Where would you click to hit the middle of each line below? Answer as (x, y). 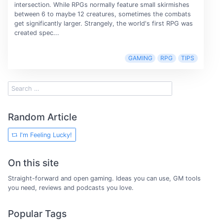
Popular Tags (37, 214)
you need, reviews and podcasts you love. (71, 188)
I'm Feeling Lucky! (45, 135)
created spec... (37, 33)
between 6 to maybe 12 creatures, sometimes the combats (102, 14)
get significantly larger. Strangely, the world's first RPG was (103, 24)
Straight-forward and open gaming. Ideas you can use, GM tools (104, 179)
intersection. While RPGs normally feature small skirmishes (102, 5)
